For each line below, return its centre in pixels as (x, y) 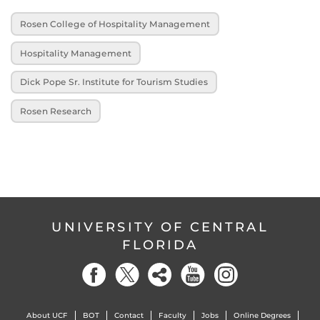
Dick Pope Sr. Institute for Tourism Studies (114, 82)
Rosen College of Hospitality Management (115, 24)
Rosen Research (56, 111)
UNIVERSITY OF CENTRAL (160, 227)
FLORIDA (160, 245)
